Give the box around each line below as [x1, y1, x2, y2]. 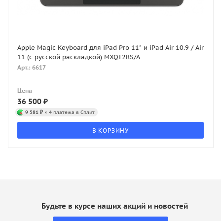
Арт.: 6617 [17, 63, 46, 71]
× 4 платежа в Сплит [43, 108, 95, 115]
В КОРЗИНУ [92, 126, 129, 134]
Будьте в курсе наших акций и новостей [41, 201, 188, 211]
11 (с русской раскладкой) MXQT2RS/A [17, 52, 140, 61]
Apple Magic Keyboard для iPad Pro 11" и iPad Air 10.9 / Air [17, 43, 204, 52]
